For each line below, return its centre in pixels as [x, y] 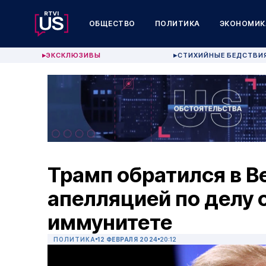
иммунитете [110, 222]
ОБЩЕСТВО [112, 23]
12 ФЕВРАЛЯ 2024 [128, 240]
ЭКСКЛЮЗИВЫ [74, 55]
